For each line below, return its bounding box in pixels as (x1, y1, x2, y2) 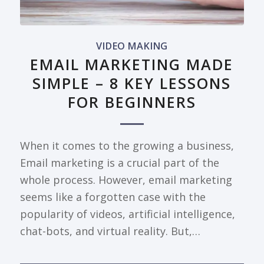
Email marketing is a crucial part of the (19, 156, 219, 170)
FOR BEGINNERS (67, 92, 196, 113)
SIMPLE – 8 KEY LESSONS (32, 73, 232, 94)
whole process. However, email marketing (19, 173, 232, 187)
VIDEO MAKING (96, 39, 168, 53)
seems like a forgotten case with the (19, 190, 206, 204)
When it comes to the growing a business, (19, 138, 234, 153)
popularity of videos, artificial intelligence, (19, 207, 235, 222)
